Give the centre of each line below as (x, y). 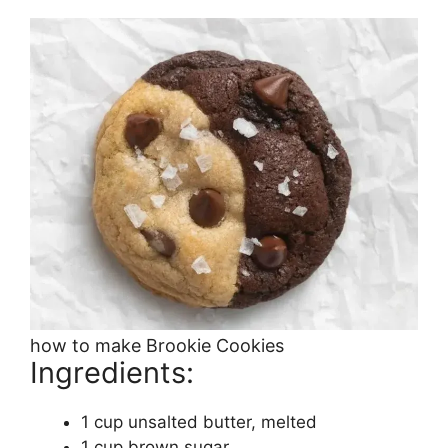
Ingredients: (112, 372)
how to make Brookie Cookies (157, 345)
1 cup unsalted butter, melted (199, 421)
